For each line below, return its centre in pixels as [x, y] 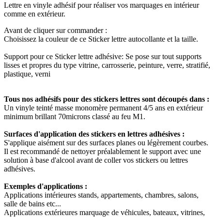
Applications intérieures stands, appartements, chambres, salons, [101, 195]
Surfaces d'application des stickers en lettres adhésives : [94, 134]
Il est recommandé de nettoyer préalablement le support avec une [102, 152]
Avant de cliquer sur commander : [55, 31]
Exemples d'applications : [46, 186]
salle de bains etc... [32, 204]
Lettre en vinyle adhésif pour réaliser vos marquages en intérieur [101, 5]
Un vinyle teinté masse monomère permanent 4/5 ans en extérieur [103, 108]
